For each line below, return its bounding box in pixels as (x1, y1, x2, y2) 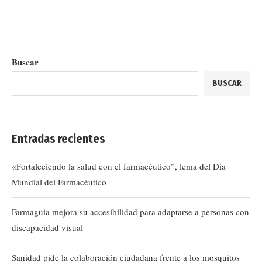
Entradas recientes (12, 132, 105, 146)
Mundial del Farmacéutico (12, 176, 106, 188)
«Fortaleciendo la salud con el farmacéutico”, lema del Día (12, 160, 226, 172)
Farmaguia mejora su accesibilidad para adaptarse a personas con (12, 206, 249, 218)
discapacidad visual (12, 222, 83, 233)
